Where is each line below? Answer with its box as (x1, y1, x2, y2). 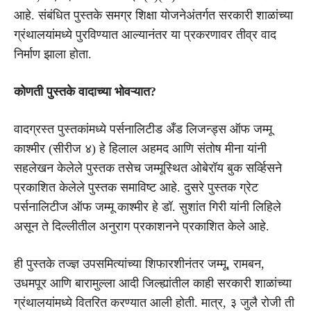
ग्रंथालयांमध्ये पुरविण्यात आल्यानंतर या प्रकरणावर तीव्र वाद (14, 27, 276, 42)
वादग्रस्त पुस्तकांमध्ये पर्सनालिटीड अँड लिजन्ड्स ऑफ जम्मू (14, 121, 272, 136)
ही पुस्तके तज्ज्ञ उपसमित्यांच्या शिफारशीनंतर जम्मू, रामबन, (14, 256, 264, 271)
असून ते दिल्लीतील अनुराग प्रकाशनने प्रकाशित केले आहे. (14, 219, 269, 233)
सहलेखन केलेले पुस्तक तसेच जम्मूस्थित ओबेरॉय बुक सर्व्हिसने (14, 160, 282, 175)
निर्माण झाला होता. (14, 47, 92, 61)
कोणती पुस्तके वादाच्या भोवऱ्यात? (14, 84, 156, 99)
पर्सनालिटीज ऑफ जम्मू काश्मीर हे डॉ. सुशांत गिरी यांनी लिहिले (14, 199, 281, 214)
